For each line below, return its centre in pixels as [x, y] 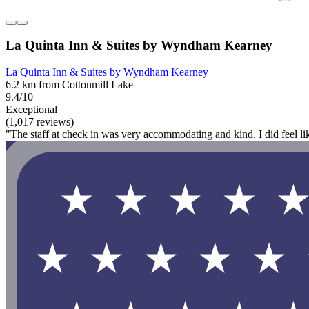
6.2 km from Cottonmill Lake [69, 85]
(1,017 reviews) [40, 122]
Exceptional [31, 110]
